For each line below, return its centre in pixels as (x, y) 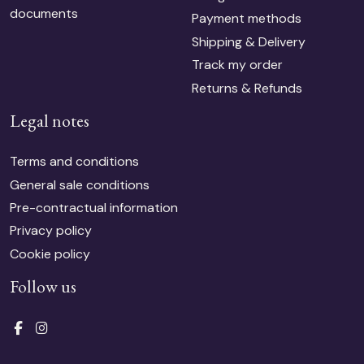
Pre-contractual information (94, 208)
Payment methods (247, 19)
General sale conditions (80, 184)
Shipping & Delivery (249, 41)
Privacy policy (51, 231)
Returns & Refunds (247, 88)
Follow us (43, 286)
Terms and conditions (74, 162)
